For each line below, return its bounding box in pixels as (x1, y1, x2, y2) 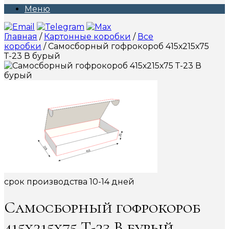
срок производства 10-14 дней (4, 177, 134, 187)
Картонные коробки (44, 32, 131, 41)
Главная (4, 32, 37, 41)
